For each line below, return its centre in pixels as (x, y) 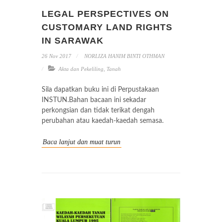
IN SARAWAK (73, 41)
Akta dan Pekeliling (81, 69)
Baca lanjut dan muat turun (82, 142)
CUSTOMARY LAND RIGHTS (107, 27)
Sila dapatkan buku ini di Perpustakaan (100, 90)
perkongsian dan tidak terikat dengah (98, 111)
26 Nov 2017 (56, 56)
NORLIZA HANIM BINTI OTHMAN (124, 56)
